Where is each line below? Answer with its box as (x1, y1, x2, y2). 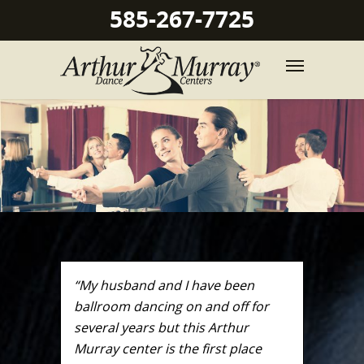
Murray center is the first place (74, 339, 262, 357)
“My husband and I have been (74, 275, 254, 294)
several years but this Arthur (74, 318, 249, 336)
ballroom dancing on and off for (74, 297, 269, 315)
